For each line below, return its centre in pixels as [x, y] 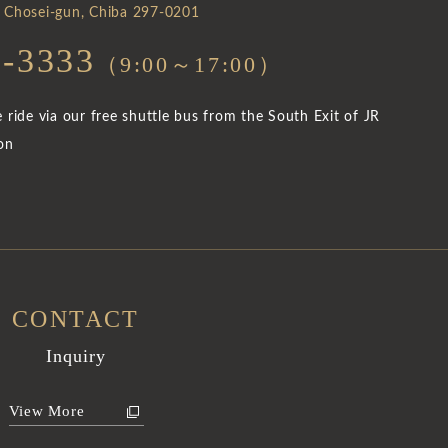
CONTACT [76, 318]
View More [46, 411]
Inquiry [76, 355]
